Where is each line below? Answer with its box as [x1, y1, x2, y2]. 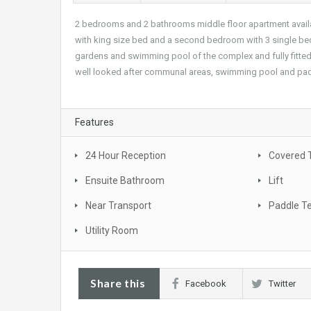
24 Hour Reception [85, 150, 166, 162]
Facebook [185, 278, 226, 289]
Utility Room [85, 225, 138, 237]
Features [75, 117, 114, 128]
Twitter [269, 278, 296, 289]
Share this [90, 276, 145, 290]
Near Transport [85, 200, 151, 212]
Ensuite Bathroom [85, 175, 165, 187]
